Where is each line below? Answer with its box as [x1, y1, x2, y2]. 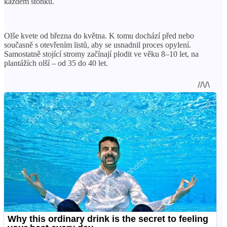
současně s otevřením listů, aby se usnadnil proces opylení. [4, 40, 191, 49]
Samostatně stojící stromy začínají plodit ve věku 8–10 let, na [4, 49, 199, 58]
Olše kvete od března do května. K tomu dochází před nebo [4, 31, 194, 40]
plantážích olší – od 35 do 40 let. [4, 58, 108, 67]
